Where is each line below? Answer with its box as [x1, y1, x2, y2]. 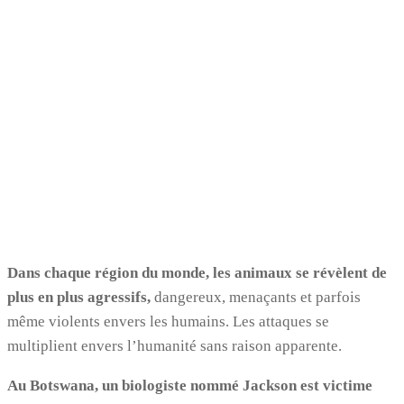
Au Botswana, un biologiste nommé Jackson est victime [7, 376, 372, 394]
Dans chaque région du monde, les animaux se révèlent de [7, 263, 387, 281]
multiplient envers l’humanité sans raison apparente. [7, 336, 342, 354]
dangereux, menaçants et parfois [151, 288, 361, 306]
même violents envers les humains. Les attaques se [7, 312, 329, 330]
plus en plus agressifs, [7, 288, 151, 306]
